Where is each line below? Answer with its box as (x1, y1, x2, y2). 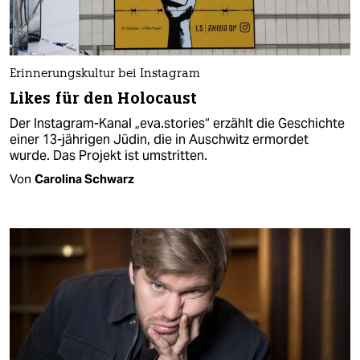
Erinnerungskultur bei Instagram (10, 67, 200, 80)
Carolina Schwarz (35, 170, 134, 186)
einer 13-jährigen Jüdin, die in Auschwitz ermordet (10, 130, 309, 148)
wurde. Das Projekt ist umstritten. (10, 146, 207, 164)
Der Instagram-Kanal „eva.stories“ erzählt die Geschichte (10, 114, 345, 132)
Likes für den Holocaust (10, 88, 198, 108)
